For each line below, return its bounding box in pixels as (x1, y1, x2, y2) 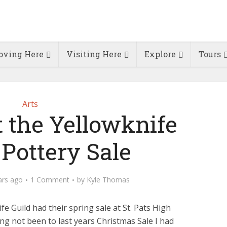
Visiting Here (66, 49, 122, 59)
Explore (144, 49, 176, 59)
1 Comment (30, 175, 69, 184)
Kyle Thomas (87, 175, 130, 184)
